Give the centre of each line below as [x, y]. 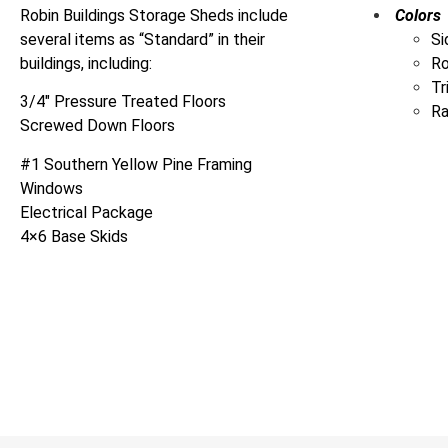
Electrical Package [86, 212]
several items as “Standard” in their [142, 39]
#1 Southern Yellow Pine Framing [136, 164]
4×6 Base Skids [74, 236]
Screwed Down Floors [97, 126]
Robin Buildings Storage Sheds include [154, 15]
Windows [51, 188]
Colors [418, 15]
